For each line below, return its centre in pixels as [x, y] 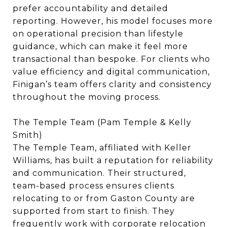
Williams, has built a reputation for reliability [113, 160]
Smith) [28, 135]
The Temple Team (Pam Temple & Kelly [102, 122]
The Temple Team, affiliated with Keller [102, 148]
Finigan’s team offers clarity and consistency [112, 84]
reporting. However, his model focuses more [113, 21]
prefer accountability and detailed [90, 8]
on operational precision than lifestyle [98, 34]
